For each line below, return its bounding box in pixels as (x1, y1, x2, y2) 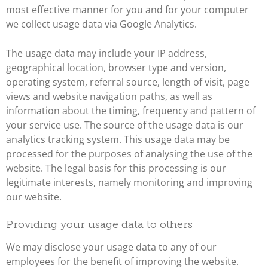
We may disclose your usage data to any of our (6, 240, 217, 254)
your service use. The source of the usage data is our (6, 118, 243, 132)
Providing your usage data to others (6, 219, 193, 231)
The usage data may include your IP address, (6, 46, 207, 60)
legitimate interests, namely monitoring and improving (6, 175, 252, 189)
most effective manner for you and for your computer (6, 2, 249, 16)
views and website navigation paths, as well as (6, 89, 212, 103)
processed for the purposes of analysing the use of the (6, 147, 252, 160)
